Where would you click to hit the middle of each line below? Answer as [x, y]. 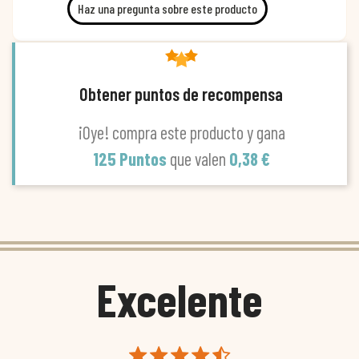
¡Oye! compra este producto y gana [181, 132]
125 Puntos [131, 158]
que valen [199, 158]
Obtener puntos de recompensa [181, 93]
